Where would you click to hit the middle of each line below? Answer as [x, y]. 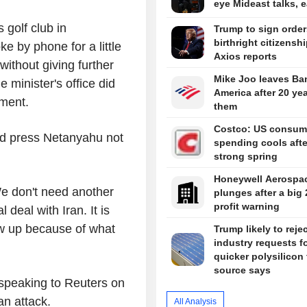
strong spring [245, 157]
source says [242, 270]
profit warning [246, 207]
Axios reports [245, 57]
